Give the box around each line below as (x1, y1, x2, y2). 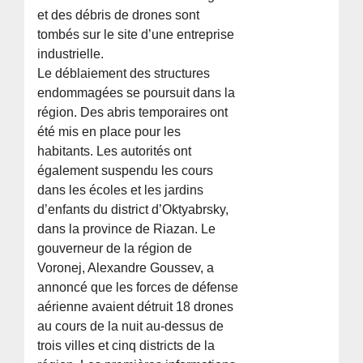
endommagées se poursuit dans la (37, 86, 236, 100)
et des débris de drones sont (37, 8, 200, 23)
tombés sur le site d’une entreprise (37, 28, 235, 42)
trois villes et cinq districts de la (37, 339, 216, 353)
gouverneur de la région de (37, 241, 193, 256)
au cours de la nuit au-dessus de (37, 319, 224, 334)
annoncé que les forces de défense (37, 280, 239, 295)
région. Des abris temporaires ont (37, 105, 228, 120)
